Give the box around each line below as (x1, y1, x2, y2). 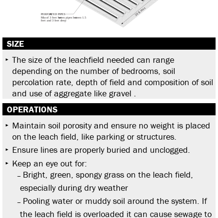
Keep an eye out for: (12, 157, 87, 169)
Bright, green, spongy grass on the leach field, (23, 168, 193, 180)
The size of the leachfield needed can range (12, 54, 174, 65)
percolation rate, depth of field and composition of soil (12, 76, 213, 88)
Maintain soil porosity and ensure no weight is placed (12, 119, 210, 131)
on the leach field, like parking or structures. (12, 130, 177, 142)
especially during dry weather (20, 182, 128, 193)
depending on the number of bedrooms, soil (12, 65, 175, 76)
